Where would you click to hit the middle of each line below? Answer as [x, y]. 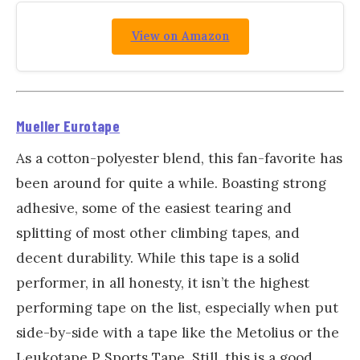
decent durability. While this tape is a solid [158, 258]
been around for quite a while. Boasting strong [171, 183]
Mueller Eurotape [68, 125]
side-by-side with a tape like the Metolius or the [178, 332]
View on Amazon [180, 37]
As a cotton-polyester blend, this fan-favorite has [179, 158]
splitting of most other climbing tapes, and [158, 233]
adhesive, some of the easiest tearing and [154, 208]
